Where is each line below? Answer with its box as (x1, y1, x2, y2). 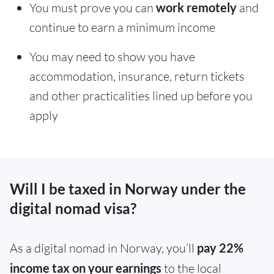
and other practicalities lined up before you (29, 88, 253, 104)
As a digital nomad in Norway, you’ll (10, 240, 197, 256)
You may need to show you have (29, 49, 195, 65)
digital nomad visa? (10, 199, 136, 218)
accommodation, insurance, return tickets (29, 68, 245, 84)
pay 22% (197, 240, 243, 256)
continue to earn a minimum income (29, 20, 215, 35)
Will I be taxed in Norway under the (10, 180, 246, 198)
